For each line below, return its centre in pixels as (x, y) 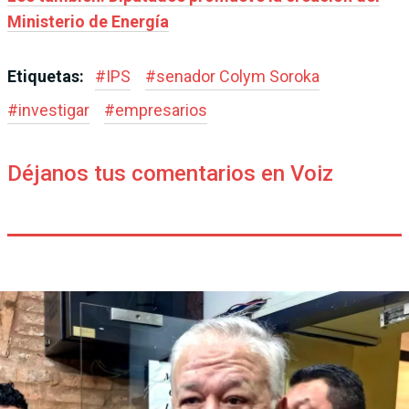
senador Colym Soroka (238, 77)
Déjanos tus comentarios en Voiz (170, 174)
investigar (54, 110)
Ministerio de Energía (88, 22)
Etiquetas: (47, 77)
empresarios (161, 110)
